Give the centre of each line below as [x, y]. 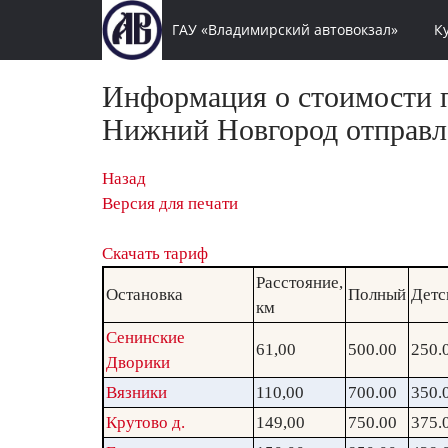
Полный [377, 294]
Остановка [144, 294]
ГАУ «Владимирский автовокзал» [284, 29]
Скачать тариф [155, 253]
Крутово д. [145, 422]
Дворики [138, 362]
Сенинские [145, 337]
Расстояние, [299, 282]
